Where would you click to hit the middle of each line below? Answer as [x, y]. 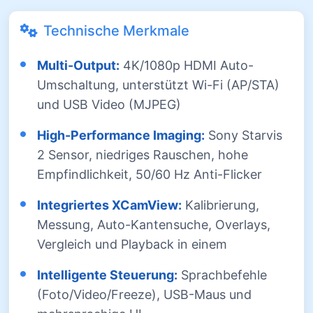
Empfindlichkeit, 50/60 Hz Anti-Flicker [150, 174]
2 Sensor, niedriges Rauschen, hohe [143, 154]
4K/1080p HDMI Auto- [187, 65]
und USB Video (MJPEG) [109, 104]
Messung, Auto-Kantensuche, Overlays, [154, 224]
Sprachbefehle [222, 275]
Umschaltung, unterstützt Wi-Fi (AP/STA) [158, 85]
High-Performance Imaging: [121, 135]
